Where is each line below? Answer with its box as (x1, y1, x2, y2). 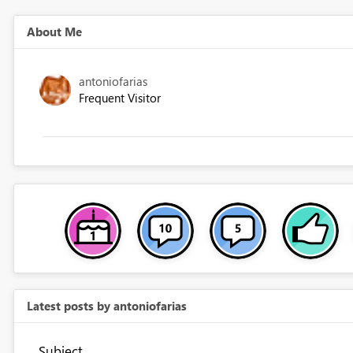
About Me (26, 24, 82, 40)
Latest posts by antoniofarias (26, 298, 187, 314)
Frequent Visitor (78, 90, 161, 106)
